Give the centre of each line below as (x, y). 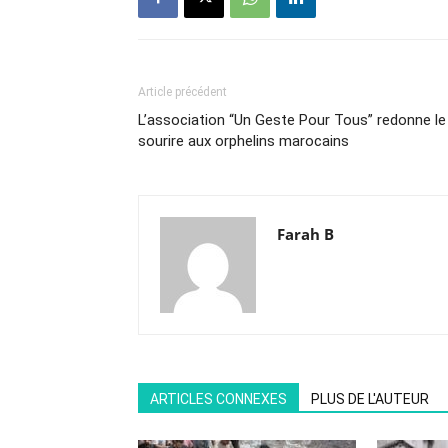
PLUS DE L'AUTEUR (370, 398)
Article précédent (182, 91)
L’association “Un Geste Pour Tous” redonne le (292, 119)
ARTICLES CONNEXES (218, 398)
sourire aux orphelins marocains (243, 140)
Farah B (305, 233)
